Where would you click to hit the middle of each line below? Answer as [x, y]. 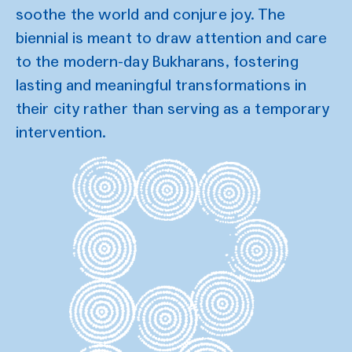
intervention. [63, 132]
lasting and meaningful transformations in [161, 85]
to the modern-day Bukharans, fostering [157, 62]
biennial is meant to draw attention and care [172, 38]
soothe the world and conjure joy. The [151, 15]
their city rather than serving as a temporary [173, 109]
